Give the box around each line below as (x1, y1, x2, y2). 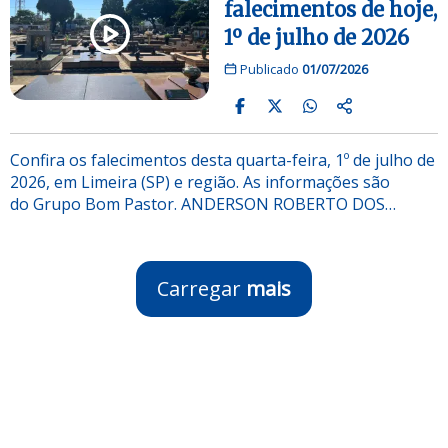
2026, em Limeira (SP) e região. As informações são (10, 170, 390, 193)
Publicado (236, 59, 302, 78)
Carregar (157, 274, 246, 302)
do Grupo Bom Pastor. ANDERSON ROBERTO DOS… (10, 192, 396, 215)
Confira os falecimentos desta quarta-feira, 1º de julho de (10, 148, 435, 171)
